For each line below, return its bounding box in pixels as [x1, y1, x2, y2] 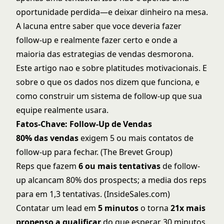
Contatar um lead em [16, 202, 98, 213]
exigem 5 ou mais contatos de [78, 132, 193, 143]
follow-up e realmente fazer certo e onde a [16, 34, 177, 45]
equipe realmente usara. [16, 104, 108, 115]
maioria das [16, 48, 62, 59]
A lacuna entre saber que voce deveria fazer [16, 20, 181, 31]
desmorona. [145, 48, 193, 59]
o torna [138, 202, 170, 213]
